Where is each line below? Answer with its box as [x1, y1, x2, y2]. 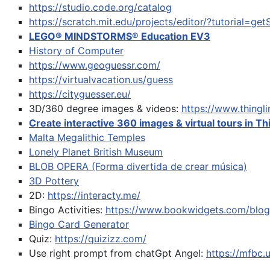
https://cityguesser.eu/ [29, 87, 131, 100]
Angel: [175, 246, 206, 259]
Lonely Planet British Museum [29, 145, 163, 158]
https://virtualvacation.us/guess [29, 73, 173, 86]
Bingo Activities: [29, 203, 105, 216]
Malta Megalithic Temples [29, 131, 145, 143]
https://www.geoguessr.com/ [29, 58, 160, 71]
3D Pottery [29, 174, 79, 187]
